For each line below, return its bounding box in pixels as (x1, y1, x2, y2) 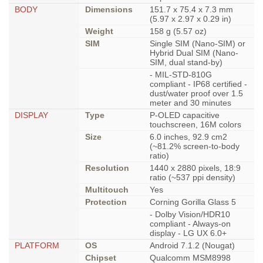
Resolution (85, 163, 129, 173)
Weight (85, 26, 113, 36)
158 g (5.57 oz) (150, 26, 207, 36)
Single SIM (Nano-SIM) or (150, 39, 245, 48)
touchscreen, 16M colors (150, 120, 241, 129)
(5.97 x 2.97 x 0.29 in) (150, 14, 231, 23)
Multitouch (85, 185, 129, 194)
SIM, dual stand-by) (150, 58, 222, 67)
